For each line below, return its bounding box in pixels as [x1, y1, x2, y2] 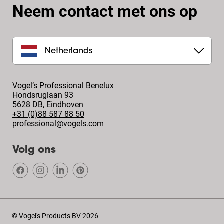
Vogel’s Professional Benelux [12, 81, 114, 90]
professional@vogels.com [12, 119, 104, 128]
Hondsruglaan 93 [12, 90, 73, 100]
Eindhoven [46, 100, 83, 109]
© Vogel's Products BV [12, 212, 81, 220]
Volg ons [12, 145, 56, 155]
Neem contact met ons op [12, 2, 197, 21]
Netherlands [45, 47, 92, 55]
